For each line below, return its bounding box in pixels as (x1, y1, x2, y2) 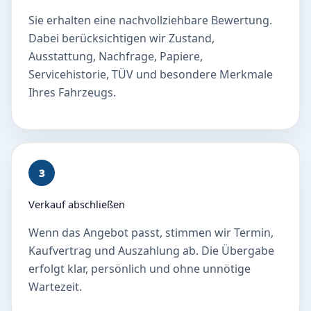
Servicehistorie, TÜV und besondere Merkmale (28, 67, 273, 82)
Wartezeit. (28, 279, 82, 294)
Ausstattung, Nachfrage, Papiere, (28, 49, 203, 64)
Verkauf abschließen (28, 197, 125, 211)
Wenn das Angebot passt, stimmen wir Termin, (28, 225, 274, 240)
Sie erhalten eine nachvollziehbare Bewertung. (28, 12, 272, 28)
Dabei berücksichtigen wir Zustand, (28, 31, 215, 46)
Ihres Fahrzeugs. (28, 85, 116, 100)
